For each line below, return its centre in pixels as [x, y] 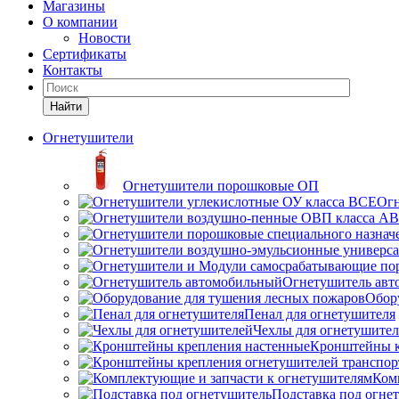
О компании [80, 22]
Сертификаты [85, 54]
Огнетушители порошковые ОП [221, 186]
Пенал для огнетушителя [320, 314]
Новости [105, 38]
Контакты [73, 70]
